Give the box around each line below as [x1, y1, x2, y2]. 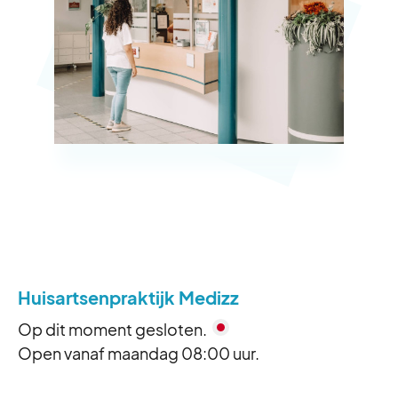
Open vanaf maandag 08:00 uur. [18, 342, 259, 363]
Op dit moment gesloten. [18, 318, 210, 339]
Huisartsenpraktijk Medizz [18, 285, 239, 308]
